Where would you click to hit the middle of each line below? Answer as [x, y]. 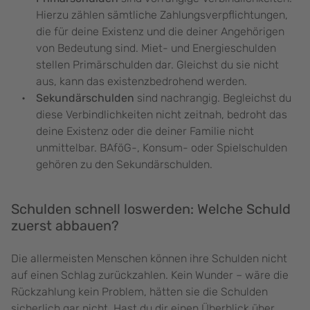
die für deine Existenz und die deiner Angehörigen [160, 32]
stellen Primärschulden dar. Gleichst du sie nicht [157, 65]
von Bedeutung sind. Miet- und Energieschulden [156, 48]
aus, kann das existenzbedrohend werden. [142, 82]
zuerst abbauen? [65, 226]
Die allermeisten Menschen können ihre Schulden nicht [149, 259]
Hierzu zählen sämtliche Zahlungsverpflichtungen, [162, 15]
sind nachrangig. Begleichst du [213, 98]
